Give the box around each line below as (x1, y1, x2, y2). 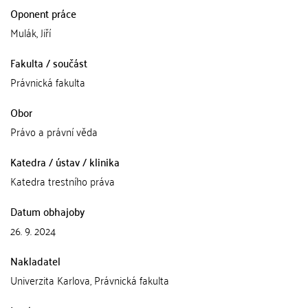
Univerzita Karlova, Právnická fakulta (10, 270, 169, 289)
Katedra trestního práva (10, 171, 115, 190)
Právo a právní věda (10, 122, 98, 141)
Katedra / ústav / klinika (10, 152, 120, 171)
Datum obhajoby (10, 201, 85, 221)
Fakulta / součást (10, 53, 87, 72)
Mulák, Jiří (10, 23, 51, 42)
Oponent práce (10, 3, 76, 23)
